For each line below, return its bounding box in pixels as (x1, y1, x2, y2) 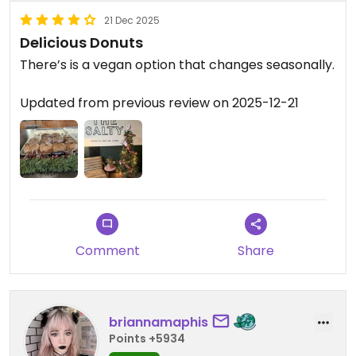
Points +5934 (109, 330, 185, 346)
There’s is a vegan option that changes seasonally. (20, 56, 335, 74)
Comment (75, 242, 140, 261)
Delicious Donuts (20, 33, 143, 52)
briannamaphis (109, 312, 208, 331)
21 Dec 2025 (104, 14, 160, 27)
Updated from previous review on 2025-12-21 (20, 94, 299, 112)
